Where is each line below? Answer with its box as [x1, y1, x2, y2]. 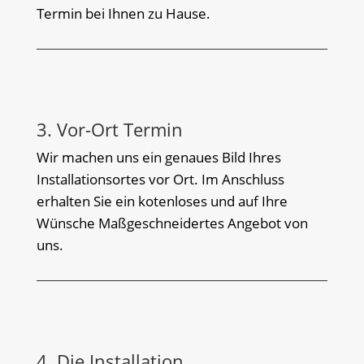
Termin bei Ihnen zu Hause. [36, 3, 210, 23]
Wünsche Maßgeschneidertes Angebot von [36, 213, 308, 232]
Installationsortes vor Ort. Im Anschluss [36, 169, 284, 188]
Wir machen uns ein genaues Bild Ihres [36, 147, 281, 167]
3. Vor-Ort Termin [36, 116, 183, 141]
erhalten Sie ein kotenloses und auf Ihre [36, 191, 288, 210]
